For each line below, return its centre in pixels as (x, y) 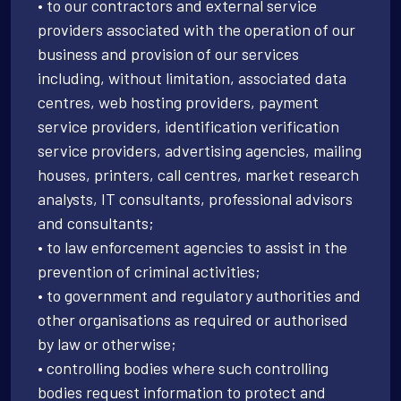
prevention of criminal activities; (149, 271)
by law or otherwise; (107, 343)
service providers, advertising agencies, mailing (200, 150)
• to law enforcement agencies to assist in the (192, 247)
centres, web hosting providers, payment (178, 102)
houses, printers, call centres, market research (198, 174)
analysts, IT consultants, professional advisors (195, 198)
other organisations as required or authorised (193, 319)
